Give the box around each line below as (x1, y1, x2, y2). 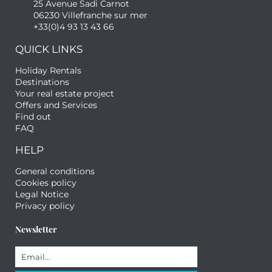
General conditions (15, 166, 95, 177)
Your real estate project (15, 88, 114, 100)
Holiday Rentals (15, 65, 81, 76)
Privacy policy (15, 200, 75, 212)
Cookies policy (15, 177, 76, 189)
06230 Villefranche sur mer (33, 10, 148, 21)
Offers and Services (15, 100, 97, 111)
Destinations (15, 76, 69, 88)
